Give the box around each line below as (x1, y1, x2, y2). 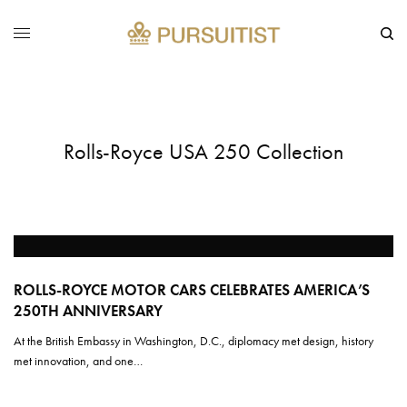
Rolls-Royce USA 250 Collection (64, 136, 343, 165)
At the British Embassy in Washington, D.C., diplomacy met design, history (14, 332, 374, 349)
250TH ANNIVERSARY (14, 300, 163, 321)
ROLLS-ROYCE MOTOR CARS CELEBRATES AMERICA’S (14, 279, 370, 300)
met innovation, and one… (14, 352, 144, 369)
